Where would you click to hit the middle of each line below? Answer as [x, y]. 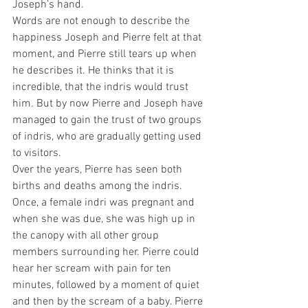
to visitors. [37, 154]
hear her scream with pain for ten [93, 269]
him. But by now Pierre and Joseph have [109, 104]
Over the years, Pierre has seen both [99, 170]
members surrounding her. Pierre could [107, 253]
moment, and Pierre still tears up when [106, 55]
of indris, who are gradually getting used [108, 137]
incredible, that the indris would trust [102, 88]
